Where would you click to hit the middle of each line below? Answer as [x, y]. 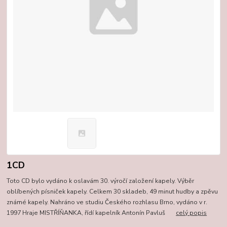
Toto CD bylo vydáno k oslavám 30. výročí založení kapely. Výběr [101, 181]
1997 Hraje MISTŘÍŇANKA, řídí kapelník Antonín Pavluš [91, 213]
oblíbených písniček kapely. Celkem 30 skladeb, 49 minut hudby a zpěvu [112, 191]
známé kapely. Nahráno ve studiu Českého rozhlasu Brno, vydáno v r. [107, 202]
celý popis [192, 213]
